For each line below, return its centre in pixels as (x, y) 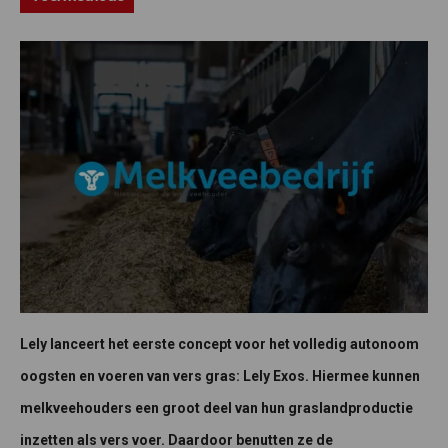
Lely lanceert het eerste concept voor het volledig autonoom (219, 344)
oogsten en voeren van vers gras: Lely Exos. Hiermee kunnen (220, 376)
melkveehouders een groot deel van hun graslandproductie (216, 408)
